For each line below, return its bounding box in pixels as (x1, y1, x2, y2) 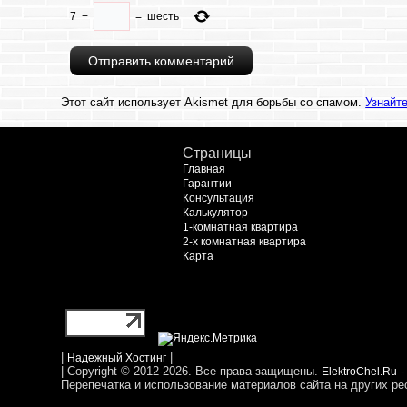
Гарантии (182, 177, 232, 190)
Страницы (182, 145, 252, 161)
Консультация (182, 192, 254, 204)
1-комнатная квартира (182, 221, 298, 233)
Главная (182, 163, 225, 175)
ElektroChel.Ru (322, 365, 398, 378)
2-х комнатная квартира (182, 235, 306, 248)
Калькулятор (182, 206, 248, 219)
